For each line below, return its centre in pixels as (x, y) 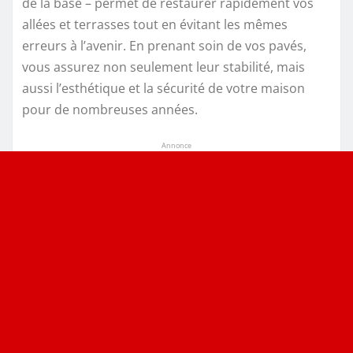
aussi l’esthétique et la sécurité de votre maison (163, 89)
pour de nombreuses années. (110, 110)
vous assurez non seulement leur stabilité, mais (163, 67)
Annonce (176, 146)
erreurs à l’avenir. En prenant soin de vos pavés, (164, 46)
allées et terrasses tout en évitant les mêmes (155, 25)
